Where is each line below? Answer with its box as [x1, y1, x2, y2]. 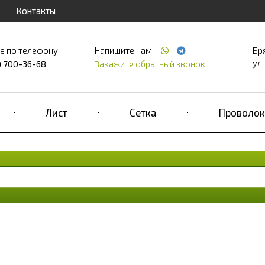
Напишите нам [94, 45, 154, 56]
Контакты [15, 5, 56, 16]
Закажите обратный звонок [94, 59, 205, 69]
